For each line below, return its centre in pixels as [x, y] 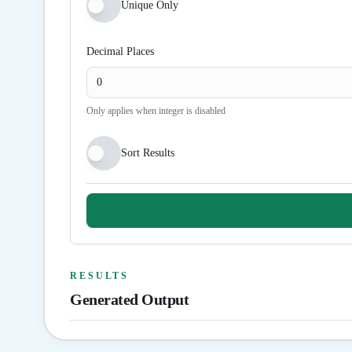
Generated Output [129, 299]
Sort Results [148, 153]
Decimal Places [120, 51]
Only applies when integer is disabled [156, 111]
